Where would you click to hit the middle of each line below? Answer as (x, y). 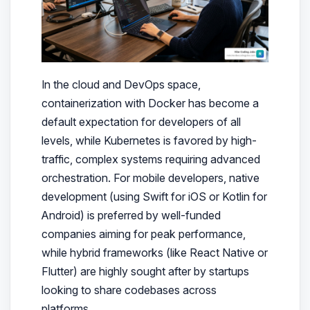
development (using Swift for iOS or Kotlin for (154, 196)
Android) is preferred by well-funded (131, 215)
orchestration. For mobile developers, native (150, 177)
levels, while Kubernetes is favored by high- (149, 140)
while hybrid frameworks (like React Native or (154, 252)
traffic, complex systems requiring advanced (151, 159)
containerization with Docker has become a (150, 103)
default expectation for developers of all (141, 121)
